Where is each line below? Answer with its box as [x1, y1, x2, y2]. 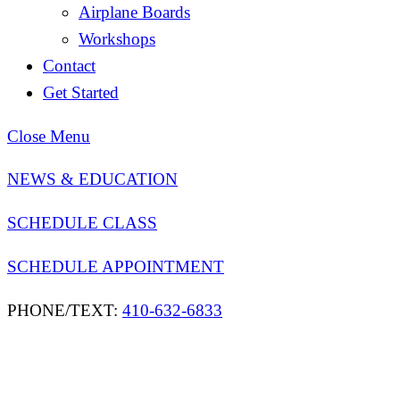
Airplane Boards [79, 2, 190, 21]
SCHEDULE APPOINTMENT [7, 256, 224, 276]
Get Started [43, 82, 119, 102]
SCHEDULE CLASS [7, 213, 157, 233]
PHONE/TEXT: [7, 300, 122, 320]
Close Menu [7, 126, 90, 146]
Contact [43, 55, 96, 75]
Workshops [79, 29, 155, 48]
